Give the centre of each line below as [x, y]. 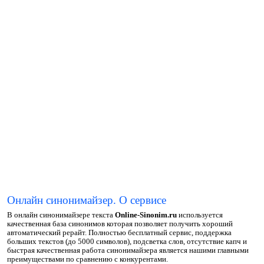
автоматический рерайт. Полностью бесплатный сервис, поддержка [119, 233]
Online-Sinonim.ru [146, 215]
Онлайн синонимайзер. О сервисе [86, 200]
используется [199, 215]
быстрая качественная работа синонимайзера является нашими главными [128, 250]
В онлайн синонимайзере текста [61, 215]
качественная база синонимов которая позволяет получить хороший [120, 224]
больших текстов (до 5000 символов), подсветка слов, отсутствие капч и [127, 242]
